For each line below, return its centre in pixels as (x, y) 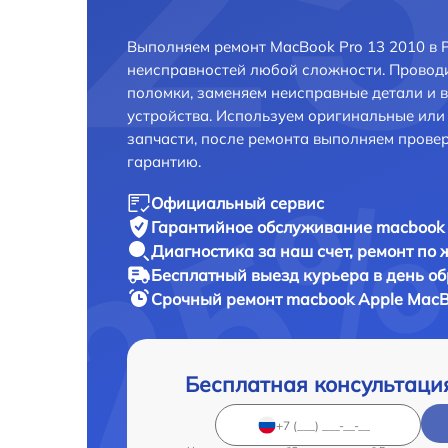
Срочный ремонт (218, 299)
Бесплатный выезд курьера (262, 275)
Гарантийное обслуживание (263, 227)
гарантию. (164, 161)
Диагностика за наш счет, (254, 251)
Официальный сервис (237, 203)
